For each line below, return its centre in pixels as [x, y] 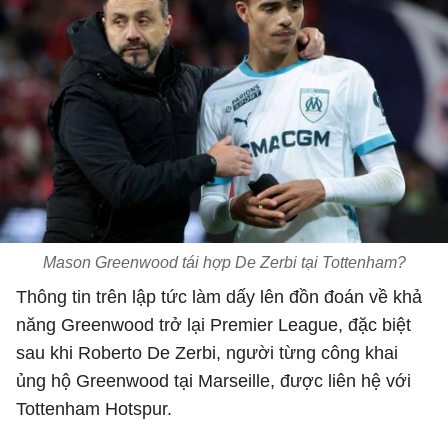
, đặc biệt [374, 325]
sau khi [47, 353]
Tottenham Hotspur [91, 409]
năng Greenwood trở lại [113, 325]
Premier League [274, 325]
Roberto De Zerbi [147, 353]
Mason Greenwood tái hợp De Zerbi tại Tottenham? [224, 262]
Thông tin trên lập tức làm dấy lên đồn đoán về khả [219, 297]
